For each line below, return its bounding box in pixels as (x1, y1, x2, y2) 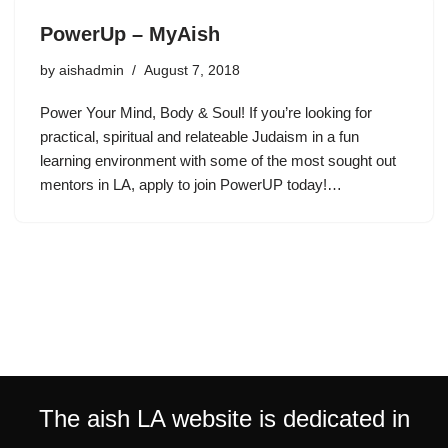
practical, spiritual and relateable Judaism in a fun (40, 127, 359, 145)
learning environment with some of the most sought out (40, 151, 396, 169)
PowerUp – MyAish (40, 22, 220, 45)
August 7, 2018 (144, 62, 240, 78)
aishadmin (59, 62, 124, 78)
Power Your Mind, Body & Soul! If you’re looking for (40, 103, 372, 121)
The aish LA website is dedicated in (38, 405, 410, 432)
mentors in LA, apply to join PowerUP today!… (40, 175, 346, 193)
